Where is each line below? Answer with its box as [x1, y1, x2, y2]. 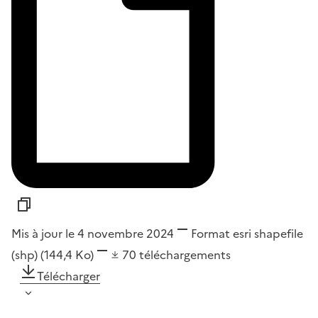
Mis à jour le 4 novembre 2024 [11, 225, 174, 243]
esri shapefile [230, 225, 303, 243]
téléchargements [139, 246, 231, 264]
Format [191, 225, 230, 243]
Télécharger [37, 268, 100, 285]
